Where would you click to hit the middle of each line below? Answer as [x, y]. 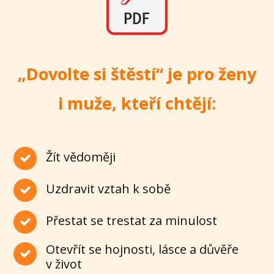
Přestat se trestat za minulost [132, 220]
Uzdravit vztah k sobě [109, 188]
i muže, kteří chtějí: [137, 103]
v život [64, 264]
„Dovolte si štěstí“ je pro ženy [137, 73]
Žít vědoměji [81, 157]
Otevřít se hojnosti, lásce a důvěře [143, 249]
